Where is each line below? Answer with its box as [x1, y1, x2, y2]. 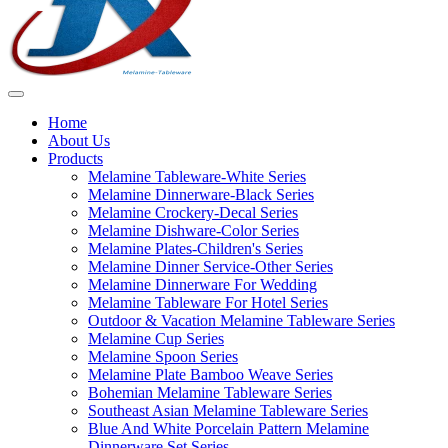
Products [48, 150, 103, 167]
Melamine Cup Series [88, 330, 224, 347]
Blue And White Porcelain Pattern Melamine [88, 420, 369, 437]
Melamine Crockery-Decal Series [88, 204, 298, 221]
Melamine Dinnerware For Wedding [88, 276, 317, 293]
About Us [48, 132, 110, 149]
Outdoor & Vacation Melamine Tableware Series [88, 312, 395, 329]
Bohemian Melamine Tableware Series [88, 384, 332, 401]
